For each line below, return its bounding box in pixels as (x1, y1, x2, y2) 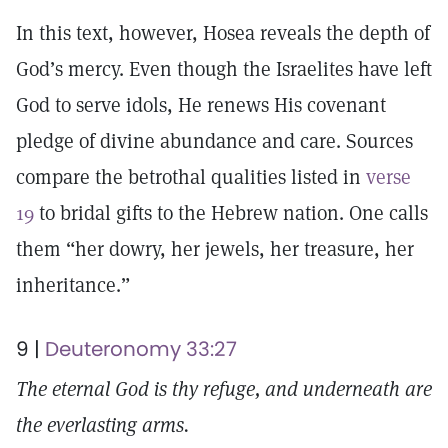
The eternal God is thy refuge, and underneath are (16, 376, 432, 402)
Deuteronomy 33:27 (45, 335, 237, 363)
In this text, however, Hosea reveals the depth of (16, 20, 430, 46)
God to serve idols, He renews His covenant (16, 92, 386, 118)
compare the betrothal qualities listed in (16, 164, 366, 190)
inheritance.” (16, 272, 130, 298)
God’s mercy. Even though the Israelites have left (16, 56, 432, 82)
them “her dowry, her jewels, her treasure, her (16, 236, 414, 262)
